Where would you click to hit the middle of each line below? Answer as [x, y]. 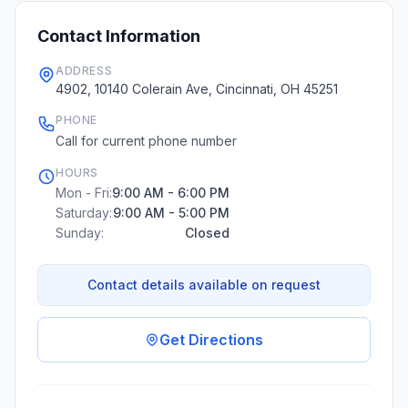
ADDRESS [84, 71]
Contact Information [119, 36]
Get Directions [211, 340]
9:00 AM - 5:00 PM [171, 213]
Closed [207, 233]
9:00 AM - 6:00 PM [171, 193]
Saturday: [84, 213]
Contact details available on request [204, 285]
